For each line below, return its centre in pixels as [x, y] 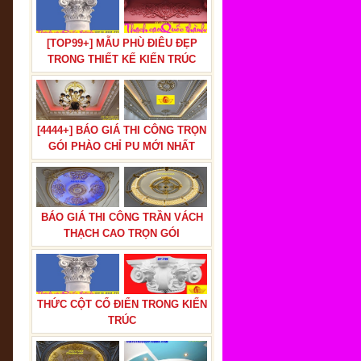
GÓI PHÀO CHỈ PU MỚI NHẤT [122, 146]
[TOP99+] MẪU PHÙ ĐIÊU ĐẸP [122, 43]
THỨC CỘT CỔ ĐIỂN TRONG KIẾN [122, 304]
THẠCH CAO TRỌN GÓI [122, 233]
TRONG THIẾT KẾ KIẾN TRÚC [122, 59]
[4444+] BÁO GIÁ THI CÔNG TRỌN [122, 130]
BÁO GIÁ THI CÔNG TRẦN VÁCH [122, 217]
